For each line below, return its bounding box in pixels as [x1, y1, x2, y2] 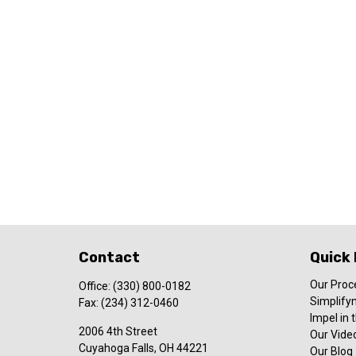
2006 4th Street [78, 325, 157, 339]
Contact [78, 249, 140, 267]
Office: [78, 280, 113, 293]
